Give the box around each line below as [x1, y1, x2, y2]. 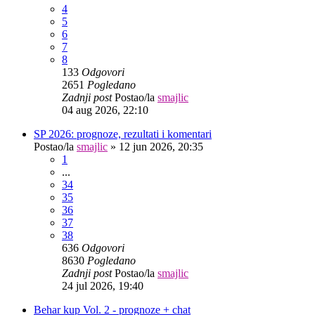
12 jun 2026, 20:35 [119, 140, 203, 153]
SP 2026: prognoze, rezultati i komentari [34, 127, 212, 140]
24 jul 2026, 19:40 [62, 279, 143, 292]
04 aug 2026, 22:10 [62, 103, 148, 116]
